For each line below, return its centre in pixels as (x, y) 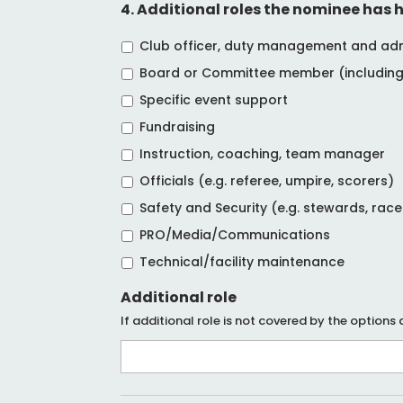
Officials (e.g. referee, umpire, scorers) (267, 180)
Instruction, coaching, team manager (263, 153)
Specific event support (214, 99)
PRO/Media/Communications (235, 234)
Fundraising (178, 126)
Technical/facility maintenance (242, 261)
